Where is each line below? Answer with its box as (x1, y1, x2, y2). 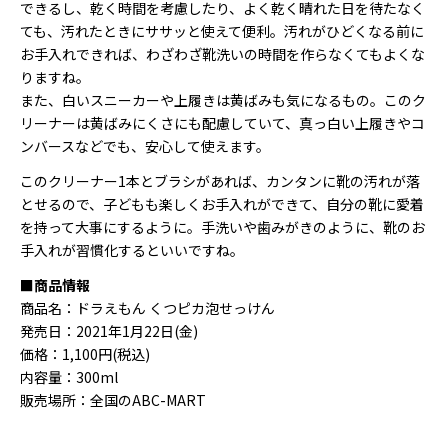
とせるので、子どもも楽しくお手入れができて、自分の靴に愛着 (20, 194, 424, 214)
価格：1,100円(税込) (20, 344, 150, 364)
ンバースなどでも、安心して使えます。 (20, 136, 270, 156)
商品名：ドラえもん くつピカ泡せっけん (20, 298, 275, 318)
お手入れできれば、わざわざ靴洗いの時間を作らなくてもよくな (20, 44, 425, 64)
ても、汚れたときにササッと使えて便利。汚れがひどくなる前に (20, 21, 424, 41)
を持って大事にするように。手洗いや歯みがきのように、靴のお (20, 217, 425, 237)
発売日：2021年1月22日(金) (20, 321, 198, 341)
